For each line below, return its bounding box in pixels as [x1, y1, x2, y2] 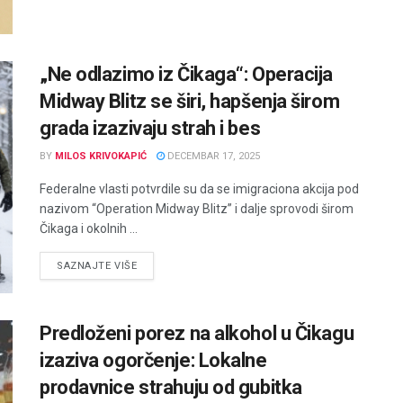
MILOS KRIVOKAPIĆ [55, 150, 147, 163]
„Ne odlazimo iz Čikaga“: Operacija [40, 63, 334, 86]
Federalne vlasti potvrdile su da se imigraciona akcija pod [40, 182, 359, 197]
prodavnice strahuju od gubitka [40, 375, 302, 399]
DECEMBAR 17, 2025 [165, 150, 260, 163]
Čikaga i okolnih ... [40, 221, 138, 237]
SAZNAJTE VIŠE [57, 260, 138, 273]
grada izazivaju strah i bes [40, 117, 261, 140]
